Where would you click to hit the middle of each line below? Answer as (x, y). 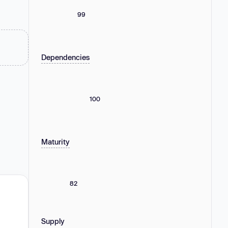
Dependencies (65, 57)
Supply (53, 221)
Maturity (55, 141)
